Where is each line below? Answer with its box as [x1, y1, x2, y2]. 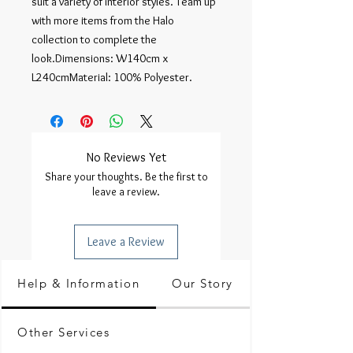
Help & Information [17, 276, 139, 291]
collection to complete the [32, 32, 157, 46]
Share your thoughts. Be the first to [44, 169, 208, 184]
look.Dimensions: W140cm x [32, 51, 168, 65]
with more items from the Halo [32, 13, 174, 28]
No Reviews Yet [86, 150, 166, 165]
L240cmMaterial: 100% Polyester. [32, 70, 192, 84]
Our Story [172, 276, 233, 291]
